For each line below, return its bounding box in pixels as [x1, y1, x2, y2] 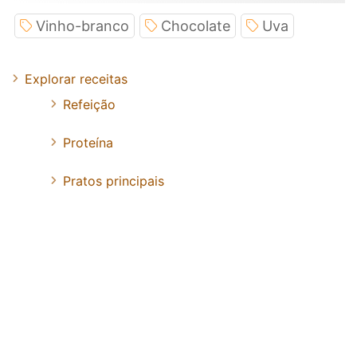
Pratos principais [63, 172, 164, 189]
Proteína [63, 134, 113, 151]
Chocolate [161, 17, 230, 34]
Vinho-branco [36, 17, 129, 34]
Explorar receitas [25, 70, 127, 87]
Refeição [63, 96, 116, 112]
